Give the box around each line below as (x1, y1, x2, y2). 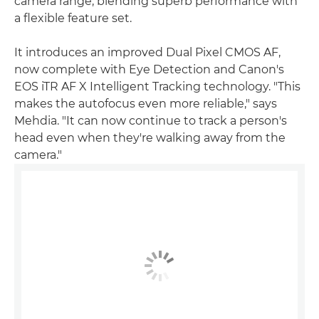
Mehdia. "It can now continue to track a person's (14, 114, 287, 128)
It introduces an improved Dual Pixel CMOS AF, (14, 46, 281, 60)
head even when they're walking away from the (14, 131, 286, 145)
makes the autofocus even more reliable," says (14, 97, 277, 111)
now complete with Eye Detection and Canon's (14, 63, 284, 77)
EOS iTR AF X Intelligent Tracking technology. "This (14, 80, 300, 94)
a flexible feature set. (14, 11, 132, 26)
